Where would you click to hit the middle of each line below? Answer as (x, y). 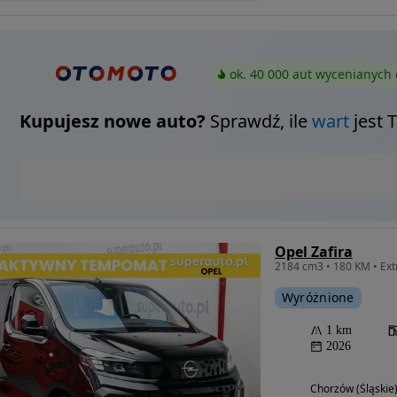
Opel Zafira (313, 252)
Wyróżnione (318, 298)
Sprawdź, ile (258, 121)
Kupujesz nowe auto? (112, 121)
